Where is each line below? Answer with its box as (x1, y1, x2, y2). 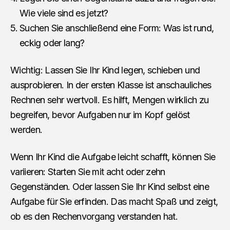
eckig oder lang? (20, 37, 85, 49)
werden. (10, 124, 43, 136)
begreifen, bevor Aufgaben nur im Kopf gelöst (10, 109, 190, 121)
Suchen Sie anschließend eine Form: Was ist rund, (20, 23, 214, 34)
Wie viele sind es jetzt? (20, 8, 108, 19)
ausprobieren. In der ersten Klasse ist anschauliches (10, 80, 212, 91)
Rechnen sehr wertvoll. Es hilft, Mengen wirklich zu (10, 94, 209, 106)
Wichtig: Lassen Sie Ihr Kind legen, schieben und (10, 65, 200, 76)
